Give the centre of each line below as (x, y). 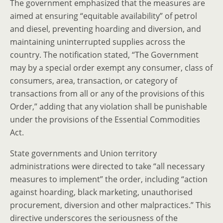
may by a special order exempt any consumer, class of (111, 68)
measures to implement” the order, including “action (109, 179)
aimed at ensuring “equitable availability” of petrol (104, 16)
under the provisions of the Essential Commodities (105, 119)
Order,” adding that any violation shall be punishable (109, 107)
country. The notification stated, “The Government (104, 55)
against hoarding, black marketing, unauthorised (101, 192)
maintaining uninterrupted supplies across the (98, 42)
